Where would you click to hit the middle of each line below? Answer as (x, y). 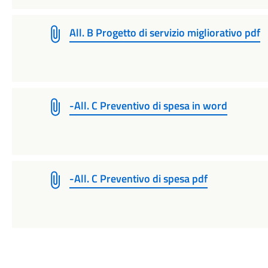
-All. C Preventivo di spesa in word (148, 105)
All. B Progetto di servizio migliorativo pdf (165, 32)
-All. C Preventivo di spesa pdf (138, 178)
